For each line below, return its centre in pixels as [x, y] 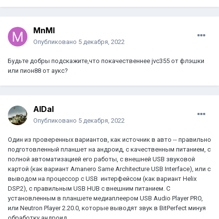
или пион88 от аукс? [38, 71]
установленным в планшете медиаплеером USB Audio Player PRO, [105, 198]
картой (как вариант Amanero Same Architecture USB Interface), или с [109, 169]
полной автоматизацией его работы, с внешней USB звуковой [101, 159]
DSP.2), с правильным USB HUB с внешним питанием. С [89, 189]
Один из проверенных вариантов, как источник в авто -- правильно [109, 140]
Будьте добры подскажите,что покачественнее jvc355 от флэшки [106, 61]
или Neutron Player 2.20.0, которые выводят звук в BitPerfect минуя [107, 208]
